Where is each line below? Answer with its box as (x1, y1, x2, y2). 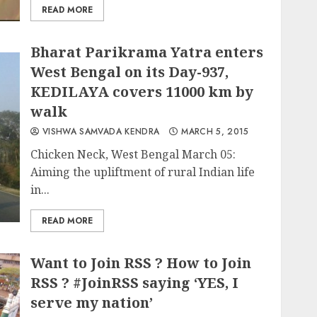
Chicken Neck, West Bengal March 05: (30, 146, 236, 162)
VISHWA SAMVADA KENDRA (39, 125, 160, 138)
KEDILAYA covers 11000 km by (30, 82, 254, 101)
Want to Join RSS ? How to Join (30, 253, 252, 272)
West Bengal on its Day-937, (30, 62, 229, 81)
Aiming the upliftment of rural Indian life (30, 164, 255, 180)
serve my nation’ (30, 293, 154, 312)
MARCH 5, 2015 (178, 125, 249, 138)
